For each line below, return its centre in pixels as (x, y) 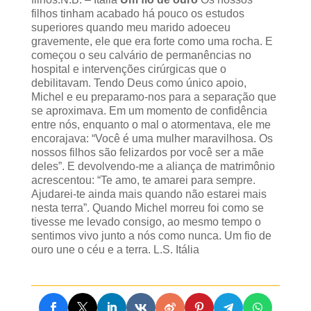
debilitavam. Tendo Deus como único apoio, (138, 83)
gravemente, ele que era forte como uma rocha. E (152, 41)
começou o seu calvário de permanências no (141, 55)
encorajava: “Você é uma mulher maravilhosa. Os (152, 138)
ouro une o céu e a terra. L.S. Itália (115, 249)
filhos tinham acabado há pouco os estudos (137, 13)
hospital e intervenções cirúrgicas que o (128, 69)
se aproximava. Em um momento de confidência (149, 110)
